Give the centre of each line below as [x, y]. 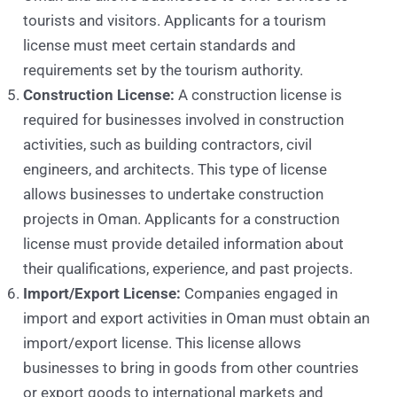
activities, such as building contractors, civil [168, 145]
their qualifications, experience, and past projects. [188, 269]
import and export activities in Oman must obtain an [197, 319]
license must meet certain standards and [160, 46]
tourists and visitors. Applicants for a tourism [175, 21]
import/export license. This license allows [163, 343]
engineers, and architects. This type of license [175, 170]
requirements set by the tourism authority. [163, 70]
